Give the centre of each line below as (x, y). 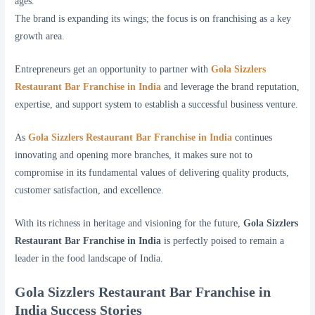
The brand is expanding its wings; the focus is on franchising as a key (153, 19)
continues (252, 137)
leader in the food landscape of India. (89, 258)
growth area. (40, 37)
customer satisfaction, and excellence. (90, 190)
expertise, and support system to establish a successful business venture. (157, 105)
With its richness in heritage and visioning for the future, (129, 223)
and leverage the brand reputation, (231, 87)
